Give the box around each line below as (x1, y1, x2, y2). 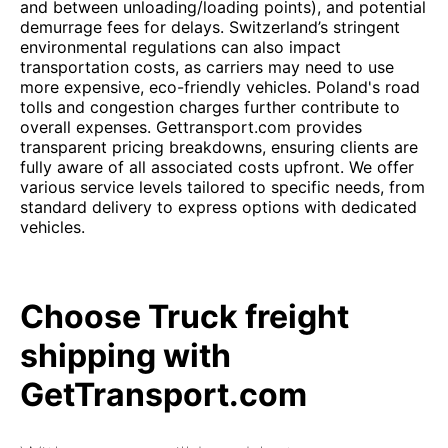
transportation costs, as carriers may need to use (20, 57, 394, 77)
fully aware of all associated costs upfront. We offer (20, 157, 414, 177)
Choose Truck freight (20, 297, 349, 336)
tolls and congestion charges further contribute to (20, 97, 400, 117)
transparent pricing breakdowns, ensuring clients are (20, 137, 418, 157)
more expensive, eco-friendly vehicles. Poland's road (20, 77, 420, 97)
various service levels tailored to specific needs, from (20, 177, 425, 197)
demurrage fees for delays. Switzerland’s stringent (20, 17, 400, 37)
